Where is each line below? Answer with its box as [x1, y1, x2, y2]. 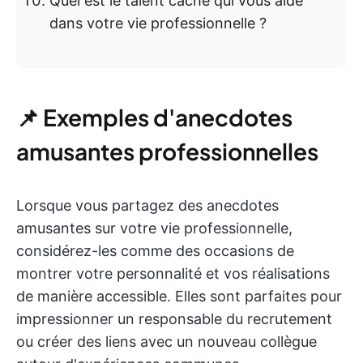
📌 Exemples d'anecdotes [16, 103, 293, 131]
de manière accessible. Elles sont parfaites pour [16, 288, 342, 305]
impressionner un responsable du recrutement [16, 310, 332, 327]
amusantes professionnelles [16, 137, 318, 165]
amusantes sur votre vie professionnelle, [16, 220, 293, 237]
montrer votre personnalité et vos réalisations [16, 265, 330, 282]
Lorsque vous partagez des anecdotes [16, 197, 279, 214]
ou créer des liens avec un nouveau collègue [16, 333, 317, 350]
